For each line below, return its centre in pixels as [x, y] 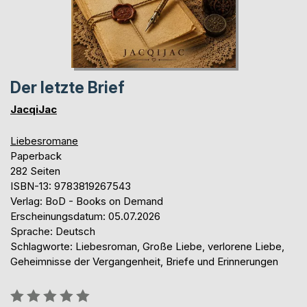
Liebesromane [44, 140]
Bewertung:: [38, 293]
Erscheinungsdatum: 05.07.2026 [85, 216]
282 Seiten [35, 171]
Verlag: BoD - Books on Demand [87, 201]
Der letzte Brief [67, 87]
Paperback [36, 156]
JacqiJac [34, 109]
